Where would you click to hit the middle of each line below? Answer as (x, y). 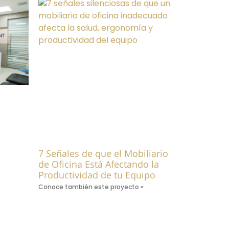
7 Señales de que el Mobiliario (104, 153)
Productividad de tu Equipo (97, 175)
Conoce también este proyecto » (91, 187)
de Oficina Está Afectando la (99, 164)
